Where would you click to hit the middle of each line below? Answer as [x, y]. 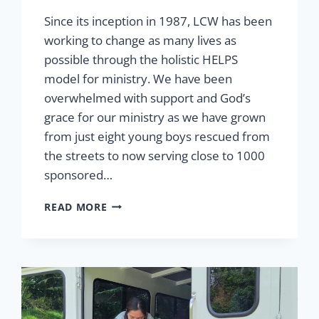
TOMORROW [139, 293]
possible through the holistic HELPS [141, 59]
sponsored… [79, 174]
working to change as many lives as [141, 40]
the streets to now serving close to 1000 [155, 155]
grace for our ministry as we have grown [155, 117]
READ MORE [76, 206]
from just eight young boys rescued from [157, 136]
